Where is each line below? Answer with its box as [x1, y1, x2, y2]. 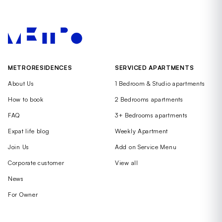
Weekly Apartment [115, 127, 168, 135]
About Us [8, 79, 34, 87]
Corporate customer [8, 159, 64, 166]
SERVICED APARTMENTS [115, 63, 194, 71]
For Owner [8, 190, 38, 198]
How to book [8, 95, 44, 103]
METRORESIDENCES [8, 63, 72, 71]
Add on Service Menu [115, 143, 177, 151]
